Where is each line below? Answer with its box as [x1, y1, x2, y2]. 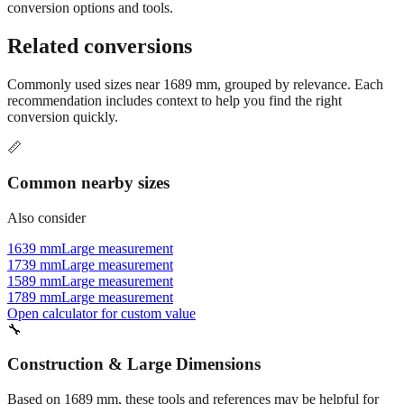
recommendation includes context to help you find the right [7, 93, 342, 109]
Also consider [7, 209, 86, 225]
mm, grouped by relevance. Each [192, 77, 383, 93]
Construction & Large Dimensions [7, 354, 261, 374]
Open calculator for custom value [7, 305, 196, 321]
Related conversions [7, 34, 192, 59]
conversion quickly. [7, 109, 118, 125]
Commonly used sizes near [7, 77, 163, 93]
